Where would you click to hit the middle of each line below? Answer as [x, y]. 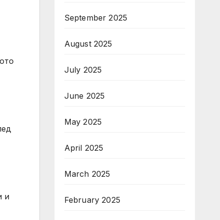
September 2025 [96, 18]
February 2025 [92, 200]
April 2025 [84, 148]
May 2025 [83, 122]
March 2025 [87, 174]
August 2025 [88, 44]
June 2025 [84, 96]
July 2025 [83, 70]
